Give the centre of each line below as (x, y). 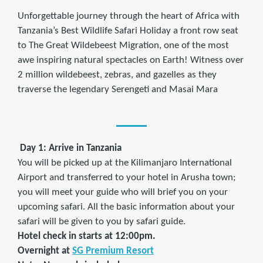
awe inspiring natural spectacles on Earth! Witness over (131, 60)
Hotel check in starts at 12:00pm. (87, 237)
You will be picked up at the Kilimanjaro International (125, 163)
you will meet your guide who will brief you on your (123, 193)
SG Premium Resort (113, 251)
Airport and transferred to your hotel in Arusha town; (127, 178)
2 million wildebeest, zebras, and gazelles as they (117, 75)
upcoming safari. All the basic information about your (126, 207)
